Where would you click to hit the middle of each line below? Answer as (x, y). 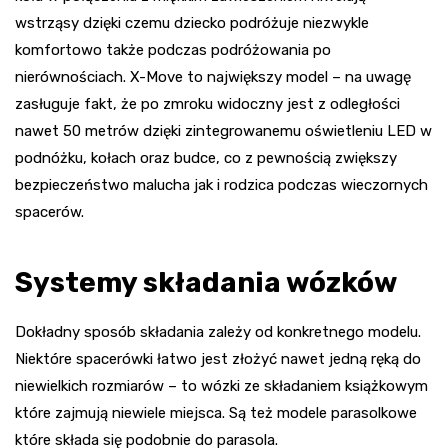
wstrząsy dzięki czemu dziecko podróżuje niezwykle (192, 22)
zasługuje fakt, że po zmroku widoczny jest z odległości (207, 103)
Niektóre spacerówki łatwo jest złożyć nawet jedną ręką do (218, 358)
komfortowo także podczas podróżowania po (173, 49)
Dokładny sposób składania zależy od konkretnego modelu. (218, 331)
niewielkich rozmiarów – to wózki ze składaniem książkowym (221, 385)
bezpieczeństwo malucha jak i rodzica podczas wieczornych (221, 184)
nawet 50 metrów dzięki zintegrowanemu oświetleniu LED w (223, 130)
